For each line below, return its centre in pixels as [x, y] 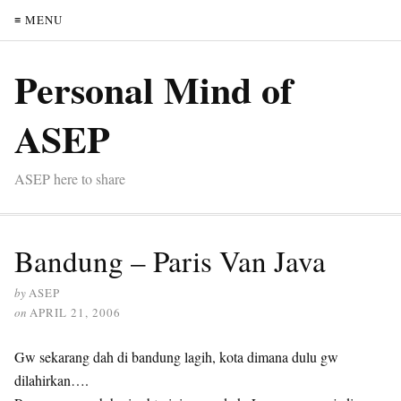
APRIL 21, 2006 [75, 312]
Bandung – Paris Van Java [170, 260]
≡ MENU [38, 20]
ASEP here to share [70, 179]
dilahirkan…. [51, 380]
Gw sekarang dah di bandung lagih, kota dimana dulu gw [176, 357]
